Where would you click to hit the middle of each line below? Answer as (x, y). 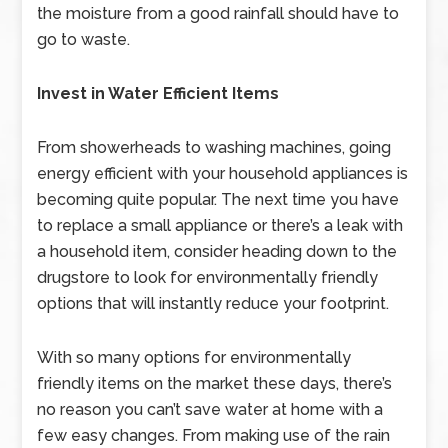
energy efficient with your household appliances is (223, 173)
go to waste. (84, 39)
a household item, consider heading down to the (217, 251)
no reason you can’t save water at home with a (210, 409)
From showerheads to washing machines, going (214, 147)
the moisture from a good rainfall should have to (218, 13)
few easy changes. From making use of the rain (214, 435)
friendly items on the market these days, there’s (215, 383)
